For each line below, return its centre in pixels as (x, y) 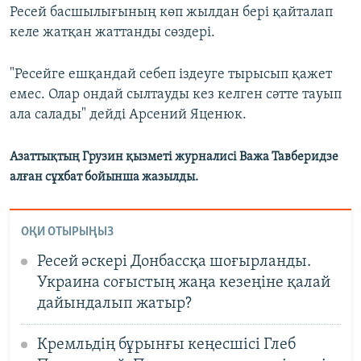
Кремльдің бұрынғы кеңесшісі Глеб (166, 344)
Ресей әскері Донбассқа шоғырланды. (174, 261)
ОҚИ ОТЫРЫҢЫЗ (67, 232)
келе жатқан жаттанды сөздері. (112, 33)
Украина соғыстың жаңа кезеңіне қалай (183, 282)
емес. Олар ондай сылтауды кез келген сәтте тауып (176, 95)
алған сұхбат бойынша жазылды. (104, 178)
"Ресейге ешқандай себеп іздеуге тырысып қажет (171, 75)
